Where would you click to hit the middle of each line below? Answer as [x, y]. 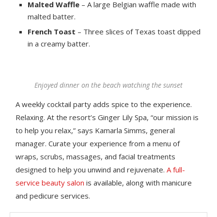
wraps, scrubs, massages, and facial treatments [96, 156]
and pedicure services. [53, 195]
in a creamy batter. [59, 43]
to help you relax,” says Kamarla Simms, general [95, 130]
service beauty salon [50, 182]
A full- [176, 169]
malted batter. [52, 16]
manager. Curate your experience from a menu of [98, 143]
